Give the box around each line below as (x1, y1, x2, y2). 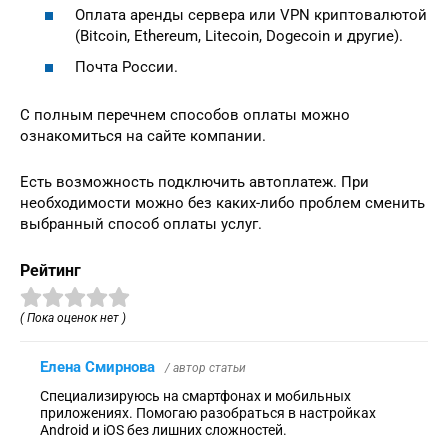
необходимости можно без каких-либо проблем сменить (20, 194, 425, 213)
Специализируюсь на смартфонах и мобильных (40, 388, 351, 405)
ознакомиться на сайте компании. (20, 127, 266, 146)
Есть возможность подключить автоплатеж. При (20, 173, 369, 192)
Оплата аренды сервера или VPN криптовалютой (75, 5, 427, 24)
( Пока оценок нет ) (20, 311, 126, 326)
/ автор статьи (165, 361, 246, 376)
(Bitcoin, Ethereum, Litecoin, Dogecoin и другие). (75, 26, 403, 45)
